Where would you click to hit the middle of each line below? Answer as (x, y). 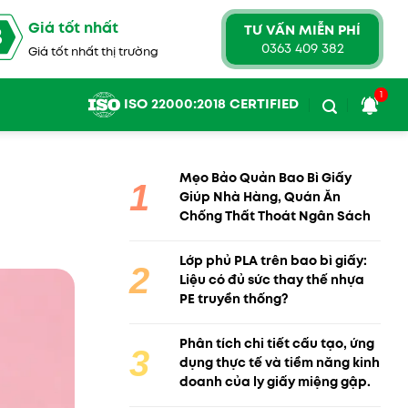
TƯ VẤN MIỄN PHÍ (302, 30)
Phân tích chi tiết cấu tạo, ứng (277, 343)
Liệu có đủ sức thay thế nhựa (272, 280)
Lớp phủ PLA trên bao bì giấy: (273, 260)
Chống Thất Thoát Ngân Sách (275, 216)
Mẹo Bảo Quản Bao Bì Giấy (265, 178)
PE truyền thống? (234, 299)
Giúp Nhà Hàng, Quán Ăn (260, 197)
